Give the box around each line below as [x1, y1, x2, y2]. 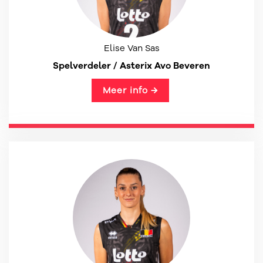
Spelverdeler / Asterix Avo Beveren [53, 59, 210, 72]
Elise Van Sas [103, 42, 160, 54]
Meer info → [102, 85, 158, 96]
